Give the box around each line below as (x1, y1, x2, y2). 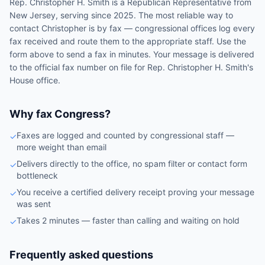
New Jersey (9, 10, 56, 20)
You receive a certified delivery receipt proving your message (17, 187, 254, 197)
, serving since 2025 (56, 10, 134, 20)
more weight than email (17, 142, 106, 152)
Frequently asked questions (9, 248, 153, 261)
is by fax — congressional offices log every (86, 23, 255, 33)
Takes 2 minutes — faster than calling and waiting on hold (17, 215, 240, 225)
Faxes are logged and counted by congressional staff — (17, 130, 234, 140)
